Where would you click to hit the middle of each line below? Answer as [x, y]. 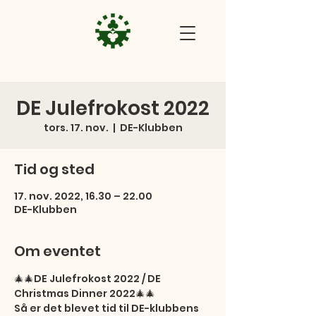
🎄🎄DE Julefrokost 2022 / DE [89, 279]
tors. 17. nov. [76, 128]
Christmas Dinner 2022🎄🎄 [85, 293]
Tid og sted [54, 169]
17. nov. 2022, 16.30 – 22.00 [83, 196]
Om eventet [57, 251]
